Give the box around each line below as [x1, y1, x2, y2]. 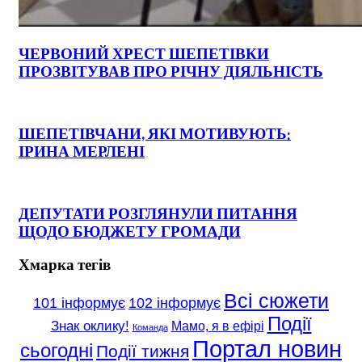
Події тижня [96, 341, 189, 360]
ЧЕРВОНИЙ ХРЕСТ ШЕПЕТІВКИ [19, 44, 269, 62]
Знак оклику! [50, 318, 129, 334]
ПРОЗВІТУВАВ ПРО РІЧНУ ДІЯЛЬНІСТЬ [19, 62, 323, 80]
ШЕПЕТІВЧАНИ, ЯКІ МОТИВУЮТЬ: [19, 124, 291, 142]
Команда [132, 322, 168, 332]
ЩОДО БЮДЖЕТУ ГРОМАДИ [19, 223, 241, 241]
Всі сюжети [224, 288, 329, 312]
